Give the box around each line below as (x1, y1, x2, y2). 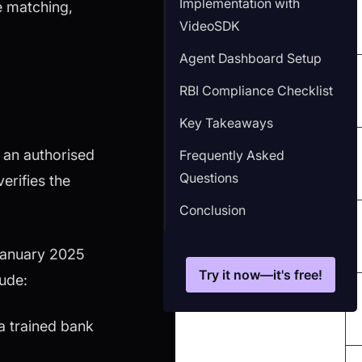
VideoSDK (179, 17, 240, 34)
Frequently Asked (179, 146, 284, 163)
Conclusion (179, 201, 246, 218)
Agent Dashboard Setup (179, 49, 322, 66)
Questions (179, 169, 238, 186)
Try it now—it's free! (198, 266, 322, 283)
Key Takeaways (179, 114, 273, 131)
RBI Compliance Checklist (179, 82, 333, 99)
